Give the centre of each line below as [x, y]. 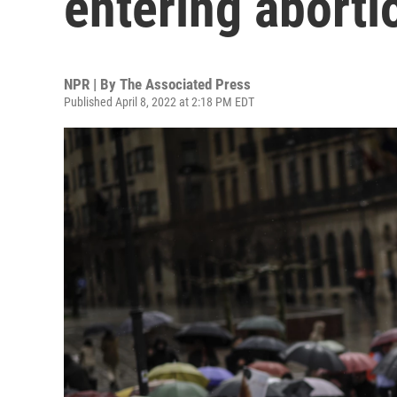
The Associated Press [185, 84]
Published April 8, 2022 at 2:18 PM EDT [159, 102]
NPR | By [92, 84]
